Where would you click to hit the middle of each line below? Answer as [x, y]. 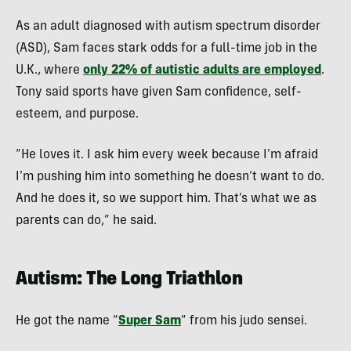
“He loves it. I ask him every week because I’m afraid [167, 156]
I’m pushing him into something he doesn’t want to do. [170, 177]
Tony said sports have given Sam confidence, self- [159, 93]
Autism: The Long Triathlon [129, 281]
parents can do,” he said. [86, 221]
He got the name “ [67, 322]
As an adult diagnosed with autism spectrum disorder [168, 27]
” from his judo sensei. [244, 322]
